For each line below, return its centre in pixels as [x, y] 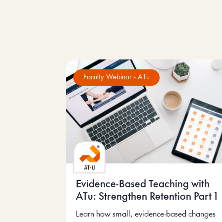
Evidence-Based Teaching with [143, 184]
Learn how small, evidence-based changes [146, 214]
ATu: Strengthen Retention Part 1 [147, 197]
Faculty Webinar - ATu [117, 78]
